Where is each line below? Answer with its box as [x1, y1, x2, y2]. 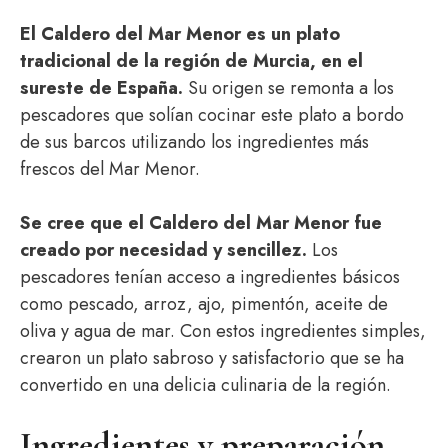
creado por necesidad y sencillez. [20, 237, 307, 263]
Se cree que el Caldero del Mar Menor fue [20, 210, 382, 236]
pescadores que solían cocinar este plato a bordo [20, 102, 404, 128]
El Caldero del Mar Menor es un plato [20, 21, 340, 47]
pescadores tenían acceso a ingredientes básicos [20, 264, 400, 290]
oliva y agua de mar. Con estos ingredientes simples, [20, 318, 426, 344]
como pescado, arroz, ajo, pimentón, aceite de [20, 291, 388, 317]
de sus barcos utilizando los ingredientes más [20, 129, 369, 155]
